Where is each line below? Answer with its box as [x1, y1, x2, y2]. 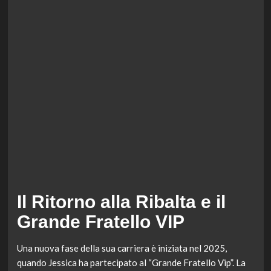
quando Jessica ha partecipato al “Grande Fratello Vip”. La [16, 257, 246, 269]
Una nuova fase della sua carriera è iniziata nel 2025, [16, 243, 227, 254]
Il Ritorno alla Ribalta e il [16, 192, 226, 212]
